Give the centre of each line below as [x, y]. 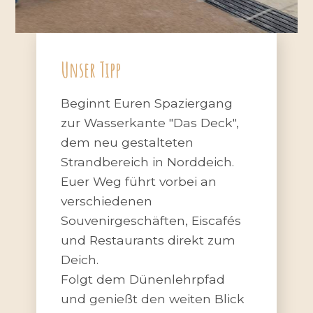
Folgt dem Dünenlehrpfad [143, 279]
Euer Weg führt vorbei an [139, 182]
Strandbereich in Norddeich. [148, 162]
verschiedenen [107, 201]
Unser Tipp [91, 69]
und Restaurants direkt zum [148, 240]
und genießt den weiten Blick [153, 299]
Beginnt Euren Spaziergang [147, 103]
